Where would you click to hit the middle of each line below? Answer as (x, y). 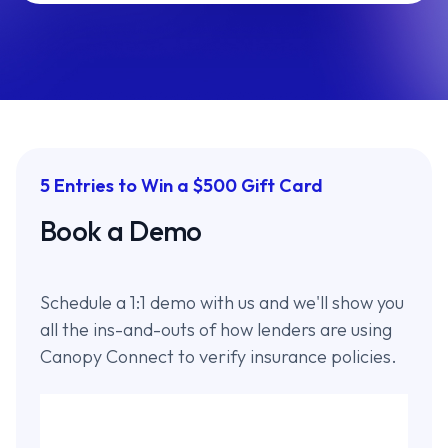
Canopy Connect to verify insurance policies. (218, 356)
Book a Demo (121, 230)
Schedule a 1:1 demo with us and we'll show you (222, 302)
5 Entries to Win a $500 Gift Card (181, 185)
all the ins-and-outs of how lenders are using (216, 329)
